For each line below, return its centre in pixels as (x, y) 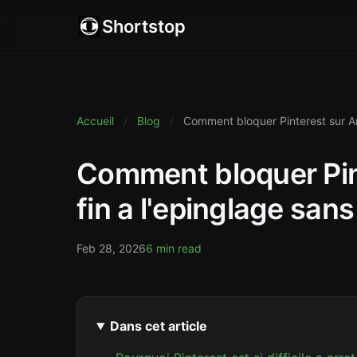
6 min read (174, 248)
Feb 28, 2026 (111, 248)
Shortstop (144, 26)
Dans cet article (158, 326)
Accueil (95, 121)
